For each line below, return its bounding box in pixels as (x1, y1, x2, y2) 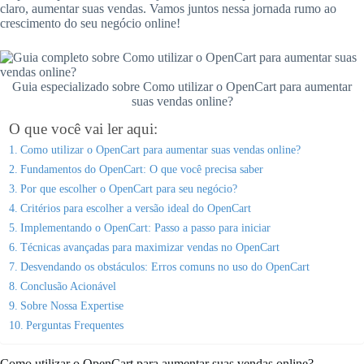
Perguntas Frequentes (25, 318, 123, 332)
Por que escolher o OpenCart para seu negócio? (19, 182, 237, 196)
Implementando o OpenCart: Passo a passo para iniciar (19, 221, 271, 235)
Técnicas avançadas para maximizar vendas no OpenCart (19, 240, 279, 254)
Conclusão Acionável (19, 279, 116, 293)
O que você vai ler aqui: (9, 120, 158, 138)
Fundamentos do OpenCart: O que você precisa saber (19, 162, 263, 176)
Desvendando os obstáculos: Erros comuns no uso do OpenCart (19, 260, 310, 274)
